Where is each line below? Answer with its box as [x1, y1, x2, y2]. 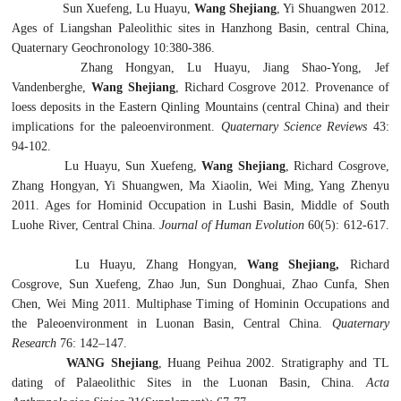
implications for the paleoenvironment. [12, 119, 221, 133]
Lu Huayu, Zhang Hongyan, [37, 257, 248, 271]
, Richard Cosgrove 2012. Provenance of [175, 80, 389, 94]
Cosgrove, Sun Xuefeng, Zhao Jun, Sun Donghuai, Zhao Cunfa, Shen [12, 277, 389, 291]
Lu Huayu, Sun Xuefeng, [37, 158, 202, 173]
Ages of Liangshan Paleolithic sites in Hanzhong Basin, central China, [12, 21, 389, 35]
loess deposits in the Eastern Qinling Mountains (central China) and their [12, 99, 389, 114]
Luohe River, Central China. [12, 218, 159, 232]
